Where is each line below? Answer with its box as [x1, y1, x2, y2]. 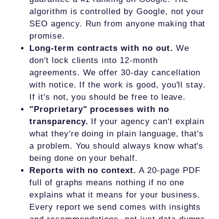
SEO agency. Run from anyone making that [29, 19, 206, 28]
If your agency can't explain [88, 117, 205, 126]
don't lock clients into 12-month [29, 56, 158, 65]
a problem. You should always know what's [29, 141, 204, 151]
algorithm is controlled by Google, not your [29, 7, 205, 16]
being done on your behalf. [29, 153, 138, 163]
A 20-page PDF [136, 166, 200, 175]
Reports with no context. [29, 166, 137, 175]
